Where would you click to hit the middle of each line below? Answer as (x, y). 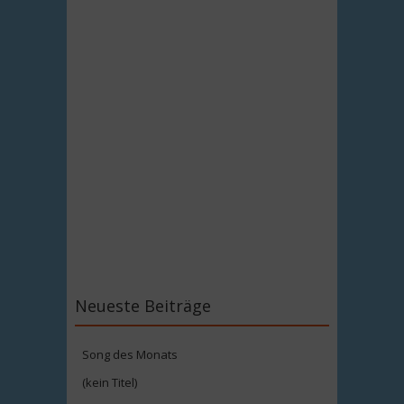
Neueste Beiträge (143, 306)
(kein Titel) (110, 382)
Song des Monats (130, 354)
